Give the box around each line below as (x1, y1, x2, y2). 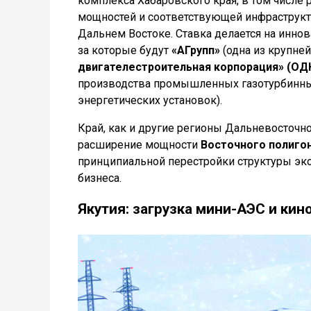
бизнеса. (78, 171, 121, 185)
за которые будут (78, 44, 171, 57)
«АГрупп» (171, 44, 220, 57)
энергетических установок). (78, 94, 222, 107)
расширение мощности (78, 138, 201, 151)
